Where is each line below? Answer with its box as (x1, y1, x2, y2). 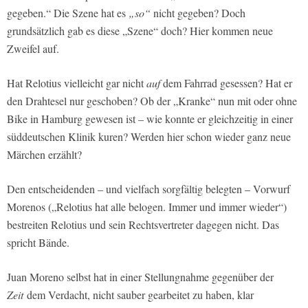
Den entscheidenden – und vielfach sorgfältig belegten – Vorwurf (7, 181, 290, 197)
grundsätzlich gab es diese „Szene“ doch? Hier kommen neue (7, 23, 273, 38)
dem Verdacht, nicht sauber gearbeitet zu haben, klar (27, 287, 254, 302)
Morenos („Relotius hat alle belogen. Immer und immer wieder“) (7, 199, 287, 214)
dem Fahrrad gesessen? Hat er (160, 76, 292, 91)
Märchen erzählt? (7, 147, 82, 162)
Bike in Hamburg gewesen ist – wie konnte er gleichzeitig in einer (7, 111, 293, 126)
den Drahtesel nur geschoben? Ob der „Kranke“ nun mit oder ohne (7, 93, 297, 109)
